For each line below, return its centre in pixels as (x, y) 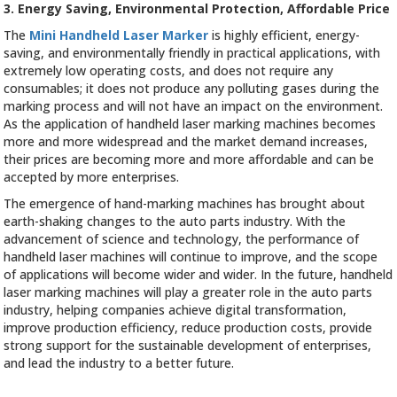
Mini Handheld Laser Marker (119, 35)
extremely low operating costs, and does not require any (169, 71)
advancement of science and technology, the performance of (182, 239)
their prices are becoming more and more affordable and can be (189, 160)
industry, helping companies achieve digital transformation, (175, 310)
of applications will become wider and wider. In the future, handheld (198, 275)
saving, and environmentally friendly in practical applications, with (192, 53)
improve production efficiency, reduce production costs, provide (188, 328)
